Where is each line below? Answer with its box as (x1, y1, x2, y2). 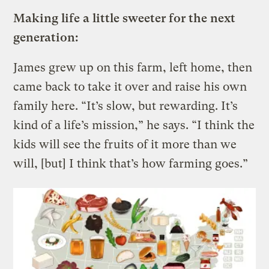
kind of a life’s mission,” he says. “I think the (13, 118, 255, 132)
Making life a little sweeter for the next (13, 11, 236, 25)
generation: (13, 30, 79, 44)
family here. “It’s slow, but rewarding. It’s (13, 98, 238, 113)
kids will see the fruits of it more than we (13, 137, 237, 151)
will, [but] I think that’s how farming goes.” (13, 156, 249, 171)
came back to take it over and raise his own (13, 79, 247, 94)
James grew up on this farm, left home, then (13, 60, 253, 74)
